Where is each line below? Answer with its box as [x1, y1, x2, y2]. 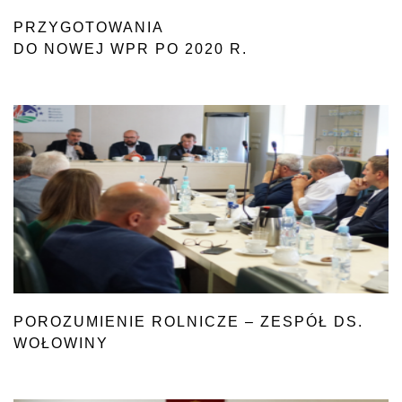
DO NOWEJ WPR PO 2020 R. [13, 41, 248, 57]
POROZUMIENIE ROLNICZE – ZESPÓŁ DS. [13, 314, 363, 329]
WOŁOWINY [13, 336, 109, 351]
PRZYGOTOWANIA [13, 20, 164, 35]
